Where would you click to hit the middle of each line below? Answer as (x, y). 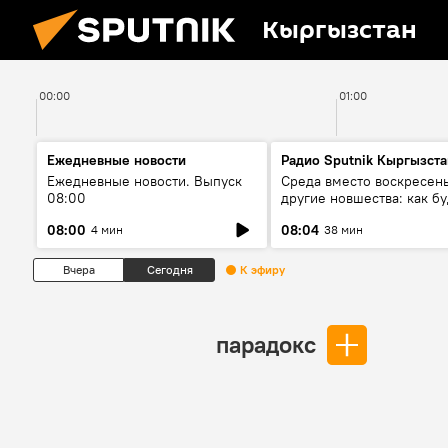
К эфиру (262, 269)
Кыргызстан (339, 30)
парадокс (266, 344)
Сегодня (169, 269)
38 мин (343, 229)
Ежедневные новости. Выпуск (144, 181)
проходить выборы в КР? (362, 215)
